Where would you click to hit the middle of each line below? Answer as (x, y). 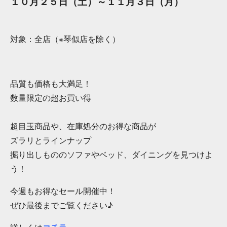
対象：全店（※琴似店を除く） (65, 39)
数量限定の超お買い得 (51, 98)
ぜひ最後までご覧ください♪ (86, 205)
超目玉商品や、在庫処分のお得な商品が (83, 126)
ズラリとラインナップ (51, 140)
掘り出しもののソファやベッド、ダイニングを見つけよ (111, 155)
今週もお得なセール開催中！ (63, 191)
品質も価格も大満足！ (51, 84)
